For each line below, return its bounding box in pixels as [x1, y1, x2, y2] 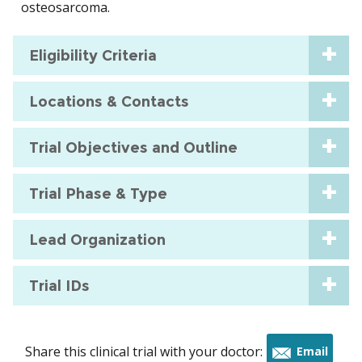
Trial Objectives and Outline [29, 138, 238, 157]
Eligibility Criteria [29, 46, 157, 65]
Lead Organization [29, 230, 166, 249]
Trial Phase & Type [29, 184, 167, 203]
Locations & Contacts [29, 92, 189, 111]
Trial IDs [29, 276, 90, 295]
